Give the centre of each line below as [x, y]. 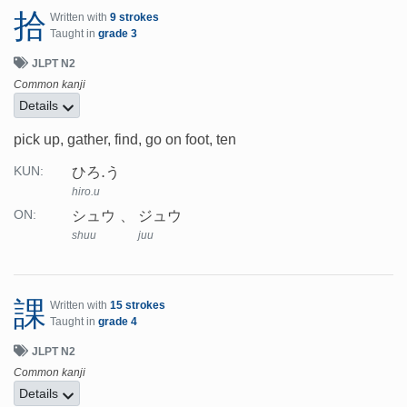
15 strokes [138, 306]
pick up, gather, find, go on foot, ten [125, 140]
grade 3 [118, 34]
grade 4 [118, 322]
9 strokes [134, 18]
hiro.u [86, 192]
